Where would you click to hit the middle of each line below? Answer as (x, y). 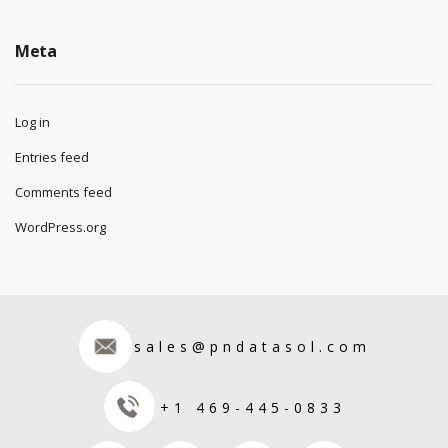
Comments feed (63, 192)
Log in (32, 122)
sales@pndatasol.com (252, 346)
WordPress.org (60, 227)
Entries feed (52, 157)
